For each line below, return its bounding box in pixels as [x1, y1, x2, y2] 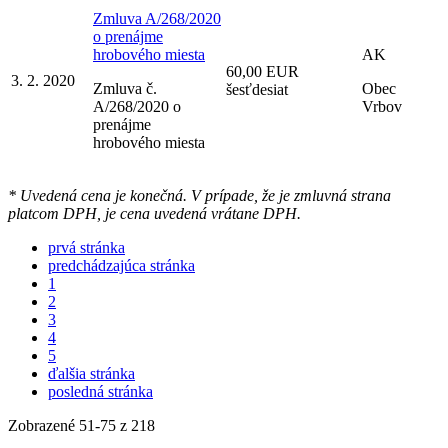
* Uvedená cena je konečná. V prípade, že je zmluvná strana [8, 186, 391, 204]
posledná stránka [48, 382, 153, 400]
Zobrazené [8, 416, 79, 434]
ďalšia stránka [48, 364, 135, 382]
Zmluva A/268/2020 [93, 9, 221, 27]
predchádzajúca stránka [48, 256, 195, 274]
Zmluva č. [93, 79, 157, 97]
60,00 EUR [226, 62, 299, 80]
